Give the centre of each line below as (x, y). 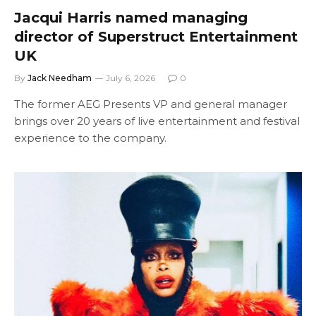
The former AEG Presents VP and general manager (151, 104)
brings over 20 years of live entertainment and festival (157, 121)
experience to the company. (90, 138)
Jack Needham (60, 78)
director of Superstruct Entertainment (156, 37)
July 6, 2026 (130, 78)
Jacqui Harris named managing (131, 18)
